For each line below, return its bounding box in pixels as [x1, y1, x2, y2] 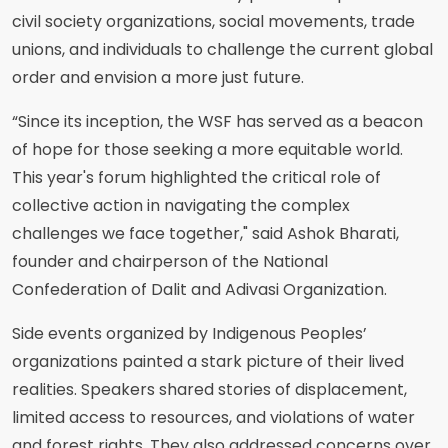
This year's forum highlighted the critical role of [12, 166, 381, 189]
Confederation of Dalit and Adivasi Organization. [12, 278, 387, 301]
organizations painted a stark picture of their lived [12, 350, 404, 373]
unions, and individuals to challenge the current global [12, 38, 433, 61]
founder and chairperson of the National [12, 250, 328, 273]
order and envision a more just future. [12, 66, 304, 89]
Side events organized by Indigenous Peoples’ [12, 322, 367, 345]
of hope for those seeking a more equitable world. [12, 138, 403, 161]
